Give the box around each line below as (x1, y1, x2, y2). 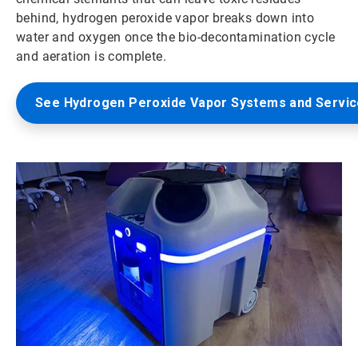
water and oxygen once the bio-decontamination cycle (16, 29, 336, 45)
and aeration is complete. (16, 48, 166, 64)
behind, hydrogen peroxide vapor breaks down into (16, 10, 315, 26)
